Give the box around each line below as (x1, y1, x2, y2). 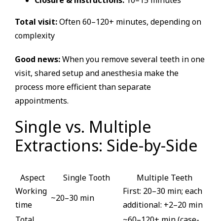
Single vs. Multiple (15, 116, 151, 138)
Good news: (15, 54, 60, 65)
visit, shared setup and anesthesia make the (15, 68, 179, 79)
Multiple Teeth (136, 172, 192, 184)
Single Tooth (63, 172, 110, 184)
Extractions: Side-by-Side (15, 135, 198, 156)
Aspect (20, 172, 45, 184)
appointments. (15, 95, 69, 107)
